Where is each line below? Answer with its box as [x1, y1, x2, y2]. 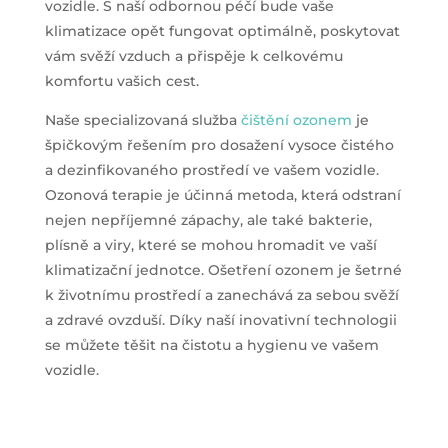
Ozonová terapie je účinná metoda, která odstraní [44, 186, 401, 204]
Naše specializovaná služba [44, 111, 241, 129]
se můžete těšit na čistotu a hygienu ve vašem [44, 336, 379, 354]
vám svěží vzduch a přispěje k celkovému [44, 47, 343, 65]
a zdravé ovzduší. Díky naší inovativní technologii [44, 311, 397, 329]
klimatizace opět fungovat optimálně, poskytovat [44, 22, 400, 40]
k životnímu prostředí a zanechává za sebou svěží [44, 286, 399, 304]
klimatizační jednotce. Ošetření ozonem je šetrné [44, 261, 402, 279]
